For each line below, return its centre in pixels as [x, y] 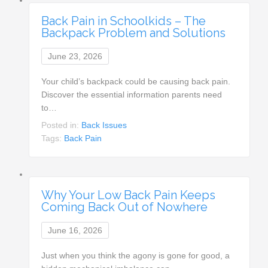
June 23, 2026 [75, 56]
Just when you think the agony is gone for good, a [136, 255]
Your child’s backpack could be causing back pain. [136, 81]
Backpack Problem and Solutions [134, 33]
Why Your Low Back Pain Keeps [129, 195]
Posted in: [62, 125]
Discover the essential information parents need [132, 94]
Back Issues [104, 125]
